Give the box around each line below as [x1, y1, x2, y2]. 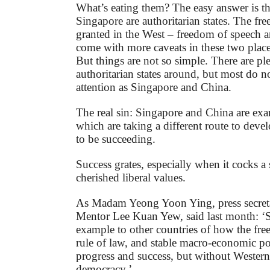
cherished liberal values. [76, 171, 186, 184]
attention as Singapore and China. [76, 81, 231, 94]
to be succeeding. [76, 133, 155, 146]
